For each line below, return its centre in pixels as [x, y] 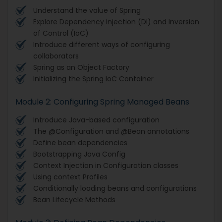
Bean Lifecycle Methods [74, 199]
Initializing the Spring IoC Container [93, 79]
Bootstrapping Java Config [79, 154]
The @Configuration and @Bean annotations [111, 131]
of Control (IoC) [61, 33]
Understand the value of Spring [87, 10]
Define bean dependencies [80, 142]
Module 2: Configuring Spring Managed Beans [102, 102]
